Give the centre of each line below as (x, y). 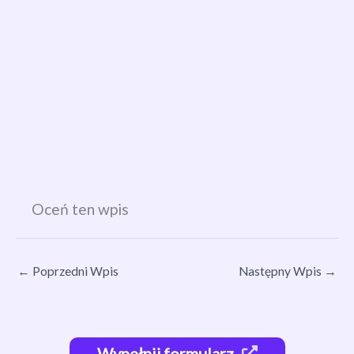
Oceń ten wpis (80, 209)
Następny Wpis (281, 271)
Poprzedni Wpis (74, 271)
